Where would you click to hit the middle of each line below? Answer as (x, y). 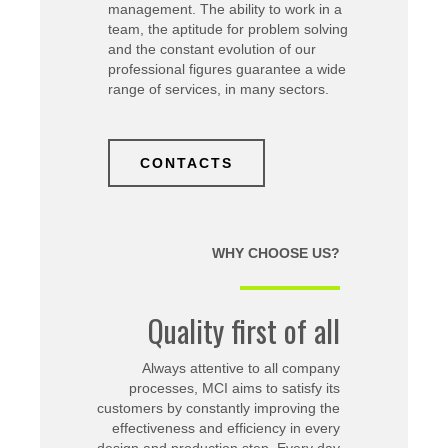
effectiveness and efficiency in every (226, 428)
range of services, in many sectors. (218, 89)
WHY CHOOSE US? (276, 253)
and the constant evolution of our (212, 49)
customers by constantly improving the (218, 408)
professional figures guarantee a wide (227, 69)
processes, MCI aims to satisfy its (234, 388)
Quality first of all (244, 331)
